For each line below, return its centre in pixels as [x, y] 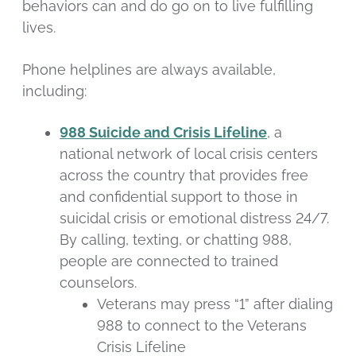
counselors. [99, 283]
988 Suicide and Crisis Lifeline [164, 133]
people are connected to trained [169, 261]
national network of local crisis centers [189, 154]
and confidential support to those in [179, 197]
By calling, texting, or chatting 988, [176, 240]
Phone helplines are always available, [149, 69]
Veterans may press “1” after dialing [215, 304]
